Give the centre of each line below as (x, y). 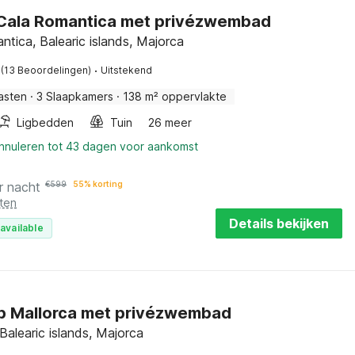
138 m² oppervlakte (175, 96)
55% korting (98, 184)
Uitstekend (126, 70)
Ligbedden (45, 122)
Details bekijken (279, 223)
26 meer (170, 122)
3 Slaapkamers (75, 96)
